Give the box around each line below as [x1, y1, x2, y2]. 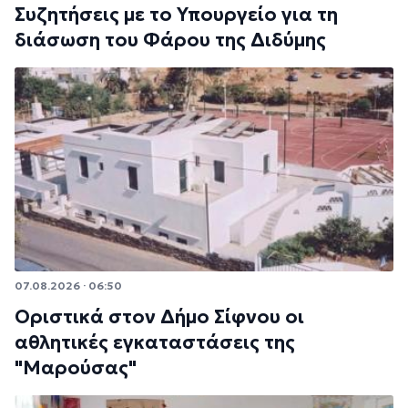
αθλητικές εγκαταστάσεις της [15, 331, 295, 355]
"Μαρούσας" [15, 356, 137, 381]
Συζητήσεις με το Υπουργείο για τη [15, 2, 338, 26]
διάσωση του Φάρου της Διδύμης [15, 27, 326, 52]
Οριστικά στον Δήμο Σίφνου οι [15, 305, 304, 330]
